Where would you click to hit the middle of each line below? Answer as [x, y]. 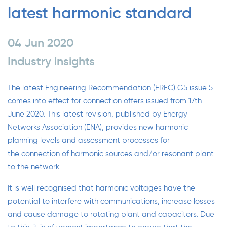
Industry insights [51, 62]
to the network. [34, 167]
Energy [175, 114]
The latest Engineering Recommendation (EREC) [92, 88]
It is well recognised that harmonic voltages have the [101, 188]
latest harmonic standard [100, 13]
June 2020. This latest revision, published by [85, 114]
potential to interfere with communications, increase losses [111, 201]
